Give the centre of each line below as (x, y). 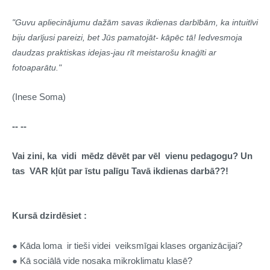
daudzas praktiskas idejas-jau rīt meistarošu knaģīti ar (114, 52)
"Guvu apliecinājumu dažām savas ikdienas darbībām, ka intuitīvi (135, 22)
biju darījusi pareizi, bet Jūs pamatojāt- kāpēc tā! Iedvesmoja (127, 37)
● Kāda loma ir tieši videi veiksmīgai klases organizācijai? (127, 246)
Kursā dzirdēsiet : (52, 215)
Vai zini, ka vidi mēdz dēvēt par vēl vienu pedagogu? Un (132, 156)
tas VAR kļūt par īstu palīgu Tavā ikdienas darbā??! (123, 171)
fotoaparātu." (38, 67)
